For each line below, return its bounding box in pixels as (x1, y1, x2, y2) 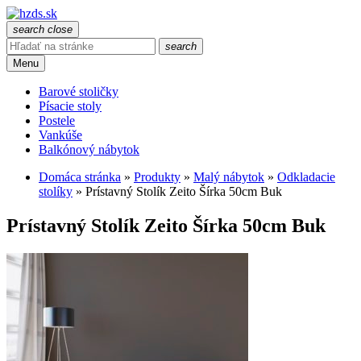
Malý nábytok (193, 170, 264, 184)
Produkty (134, 170, 180, 184)
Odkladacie (277, 170, 335, 184)
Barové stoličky (39, 85, 118, 98)
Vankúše (39, 128, 82, 142)
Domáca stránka (39, 170, 121, 184)
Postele (39, 114, 75, 127)
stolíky (39, 185, 73, 198)
